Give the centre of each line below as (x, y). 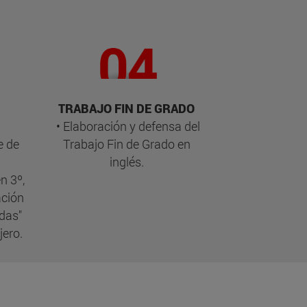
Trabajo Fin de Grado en (126, 144)
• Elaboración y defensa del (126, 126)
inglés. (126, 162)
